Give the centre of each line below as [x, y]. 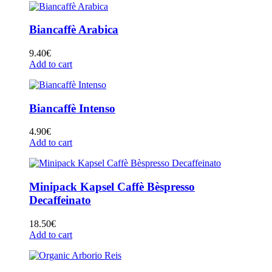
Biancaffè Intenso [72, 108]
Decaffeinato [60, 200]
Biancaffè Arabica [74, 30]
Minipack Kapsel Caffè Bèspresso [112, 187]
